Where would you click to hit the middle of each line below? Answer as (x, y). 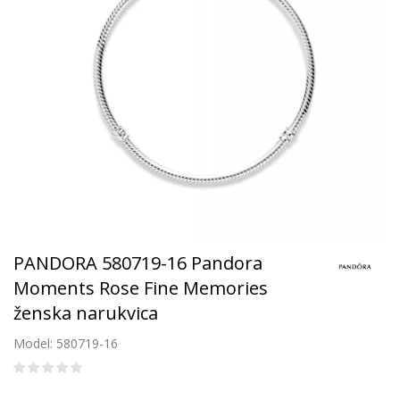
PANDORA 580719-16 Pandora (138, 263)
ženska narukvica (86, 313)
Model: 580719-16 (66, 343)
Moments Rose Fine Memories (141, 288)
